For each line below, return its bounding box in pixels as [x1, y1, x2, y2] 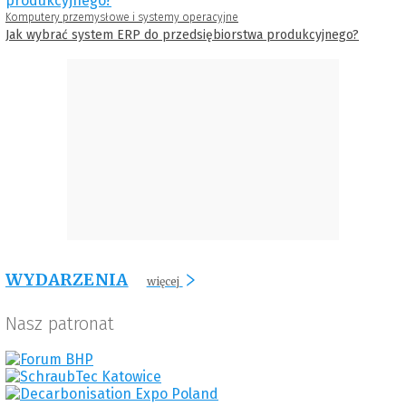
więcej [146, 274, 179, 288]
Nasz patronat [5, 312, 114, 334]
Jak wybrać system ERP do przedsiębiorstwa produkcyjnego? [5, 26, 359, 43]
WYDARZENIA [5, 268, 129, 290]
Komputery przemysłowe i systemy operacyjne [5, 10, 238, 24]
